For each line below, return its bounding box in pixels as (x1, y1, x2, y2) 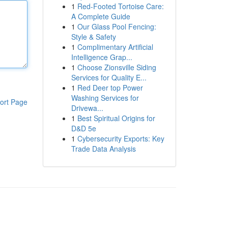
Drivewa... (71, 103, 103, 113)
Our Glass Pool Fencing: (77, 21, 156, 32)
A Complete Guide (71, 11, 130, 21)
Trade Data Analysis (71, 144, 136, 154)
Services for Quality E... (71, 72, 147, 82)
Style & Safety (71, 32, 116, 42)
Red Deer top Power (77, 82, 143, 93)
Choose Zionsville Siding (77, 62, 156, 72)
